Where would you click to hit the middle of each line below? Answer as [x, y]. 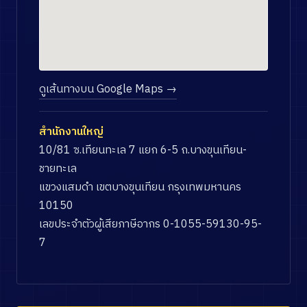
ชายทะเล [58, 169]
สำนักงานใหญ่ [71, 132]
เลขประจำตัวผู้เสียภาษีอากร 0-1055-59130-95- [150, 224]
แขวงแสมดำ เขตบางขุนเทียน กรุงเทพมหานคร [140, 187]
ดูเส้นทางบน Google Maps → [108, 89]
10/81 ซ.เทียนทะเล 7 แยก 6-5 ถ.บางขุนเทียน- [143, 150]
